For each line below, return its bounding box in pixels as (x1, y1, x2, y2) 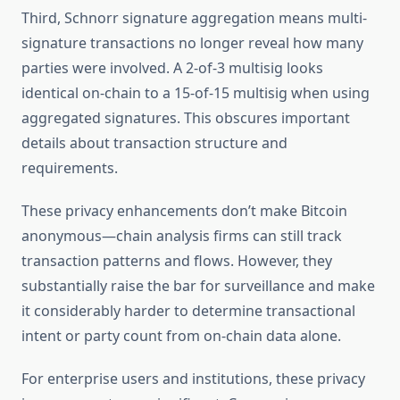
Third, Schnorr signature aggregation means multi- (21, 8, 367, 29)
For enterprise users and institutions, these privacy (21, 369, 365, 389)
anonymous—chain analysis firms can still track (21, 226, 342, 246)
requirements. (21, 158, 118, 179)
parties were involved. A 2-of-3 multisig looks (21, 58, 323, 79)
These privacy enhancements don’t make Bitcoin (21, 201, 347, 221)
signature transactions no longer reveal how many (21, 33, 363, 54)
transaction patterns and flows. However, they (21, 251, 332, 271)
